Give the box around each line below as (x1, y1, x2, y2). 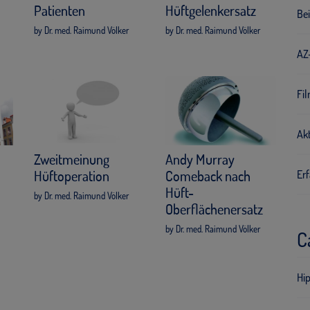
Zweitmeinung (34, 150, 109, 169)
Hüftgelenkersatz (165, 1, 256, 20)
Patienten (34, 1, 85, 20)
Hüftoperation (34, 167, 109, 185)
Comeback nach (165, 167, 250, 185)
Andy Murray (165, 150, 235, 169)
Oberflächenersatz (165, 200, 263, 219)
